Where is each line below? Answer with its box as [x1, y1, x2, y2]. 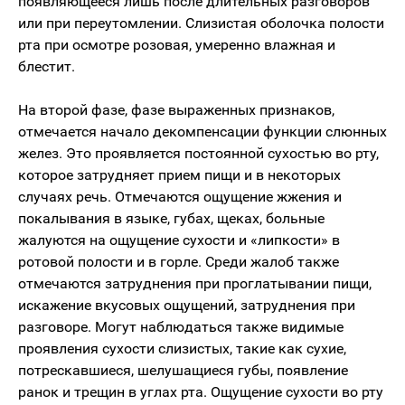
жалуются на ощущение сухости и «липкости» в [18, 231, 340, 249]
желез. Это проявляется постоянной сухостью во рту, [18, 145, 379, 162]
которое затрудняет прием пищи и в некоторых [18, 166, 341, 184]
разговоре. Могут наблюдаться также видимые [18, 318, 344, 335]
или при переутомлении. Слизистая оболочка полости [18, 14, 384, 32]
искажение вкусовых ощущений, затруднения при [18, 297, 355, 314]
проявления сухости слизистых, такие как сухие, [18, 340, 346, 357]
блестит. [18, 58, 75, 75]
